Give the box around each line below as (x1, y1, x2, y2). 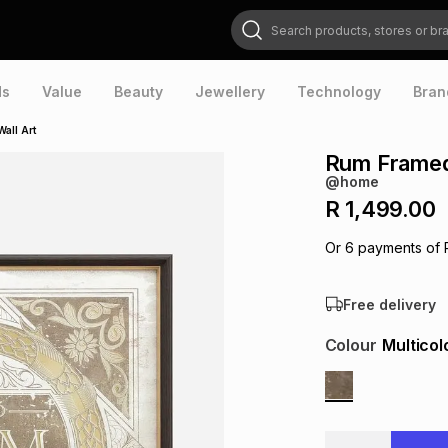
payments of (353, 239, 440, 256)
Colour (324, 335, 377, 355)
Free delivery (342, 295, 436, 313)
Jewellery (195, 83, 265, 100)
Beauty (114, 83, 163, 100)
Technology (297, 83, 381, 100)
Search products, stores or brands (230, 11, 390, 23)
